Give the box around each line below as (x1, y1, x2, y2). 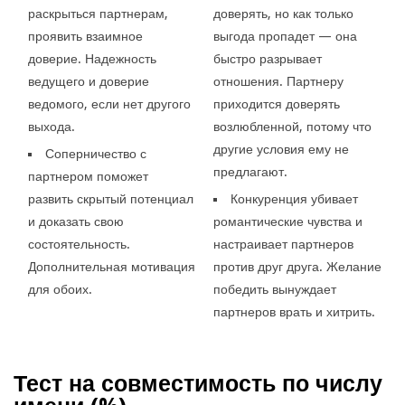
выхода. (28, 118, 76, 134)
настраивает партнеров (212, 236, 353, 251)
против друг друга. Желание (212, 259, 381, 274)
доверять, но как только (212, 5, 353, 21)
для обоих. (28, 281, 93, 297)
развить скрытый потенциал (28, 191, 194, 206)
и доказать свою (28, 213, 125, 229)
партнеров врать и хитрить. (212, 304, 375, 319)
